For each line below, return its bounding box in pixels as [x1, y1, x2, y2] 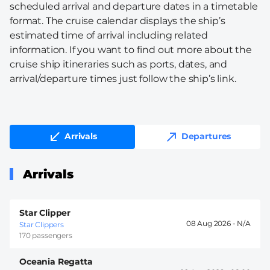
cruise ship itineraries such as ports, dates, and [10, 58, 228, 70]
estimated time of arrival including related [10, 29, 209, 41]
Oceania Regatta [19, 256, 93, 267]
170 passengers [19, 230, 72, 240]
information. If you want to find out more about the [10, 43, 252, 55]
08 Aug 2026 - [186, 219, 237, 228]
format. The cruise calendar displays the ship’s [10, 14, 225, 27]
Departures [181, 131, 231, 142]
